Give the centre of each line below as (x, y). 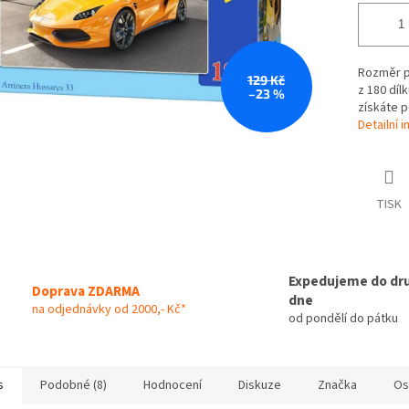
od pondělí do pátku (343, 319)
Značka (337, 386)
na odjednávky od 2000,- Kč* (109, 309)
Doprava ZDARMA (86, 291)
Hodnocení (173, 386)
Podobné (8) (73, 386)
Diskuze (260, 386)
